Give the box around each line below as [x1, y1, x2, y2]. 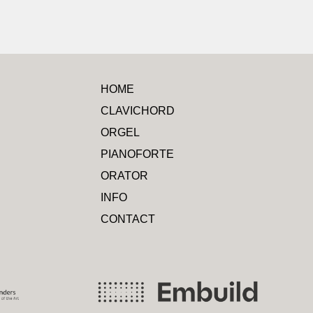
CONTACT [100, 212, 155, 225]
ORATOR [100, 169, 148, 182]
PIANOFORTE [100, 147, 174, 160]
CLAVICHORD [100, 104, 175, 117]
